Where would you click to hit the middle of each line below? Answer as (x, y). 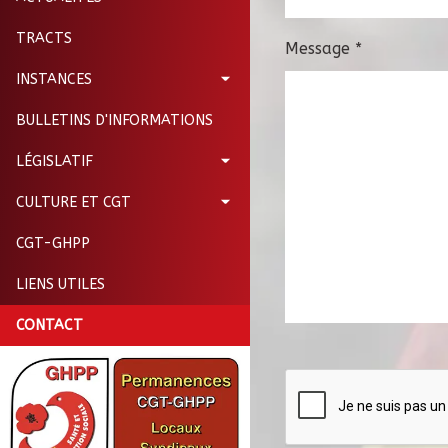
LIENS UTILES (60, 284)
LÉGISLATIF (54, 161)
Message (320, 48)
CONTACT (49, 325)
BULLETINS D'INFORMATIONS (114, 120)
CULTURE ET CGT (73, 202)
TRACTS (44, 38)
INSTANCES (54, 79)
